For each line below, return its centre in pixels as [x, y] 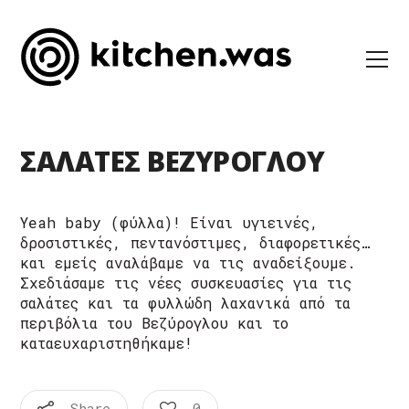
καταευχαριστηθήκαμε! [107, 343]
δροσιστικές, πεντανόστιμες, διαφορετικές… [195, 242]
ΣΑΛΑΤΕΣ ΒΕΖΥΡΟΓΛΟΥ [173, 161]
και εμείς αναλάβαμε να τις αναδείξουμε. [189, 262]
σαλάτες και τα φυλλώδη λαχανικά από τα [186, 303]
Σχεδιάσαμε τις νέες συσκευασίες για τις [186, 283]
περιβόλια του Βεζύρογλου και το [155, 323]
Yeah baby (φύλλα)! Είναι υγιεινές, [170, 222]
